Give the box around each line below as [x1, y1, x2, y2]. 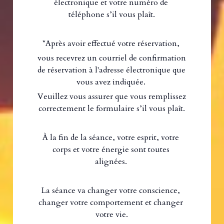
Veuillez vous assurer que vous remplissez [37, 91, 186, 102]
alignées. [94, 156, 129, 167]
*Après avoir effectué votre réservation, [42, 38, 181, 49]
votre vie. [95, 209, 128, 220]
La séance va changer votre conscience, [41, 185, 180, 196]
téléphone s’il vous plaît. [68, 9, 155, 20]
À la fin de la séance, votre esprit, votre [42, 132, 179, 143]
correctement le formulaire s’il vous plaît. [38, 103, 185, 114]
